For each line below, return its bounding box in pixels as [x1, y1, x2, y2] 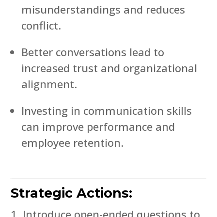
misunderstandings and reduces [21, 1, 186, 16]
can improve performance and [21, 119, 175, 134]
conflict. [21, 17, 62, 32]
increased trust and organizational [21, 60, 198, 75]
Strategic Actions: [11, 185, 133, 201]
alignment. [21, 76, 77, 91]
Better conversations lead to [21, 44, 165, 59]
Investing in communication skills [21, 103, 192, 118]
